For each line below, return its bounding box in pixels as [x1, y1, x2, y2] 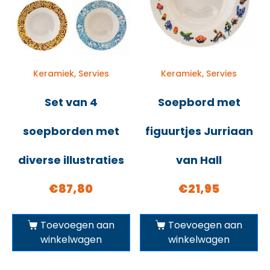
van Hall [176, 152, 222, 168]
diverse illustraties [17, 152, 124, 168]
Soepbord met [157, 95, 240, 110]
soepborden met [22, 124, 119, 139]
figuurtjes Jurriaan [145, 124, 253, 139]
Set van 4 [44, 95, 98, 110]
